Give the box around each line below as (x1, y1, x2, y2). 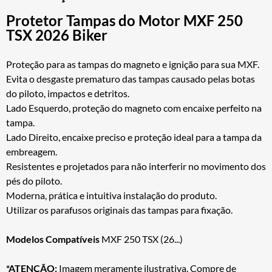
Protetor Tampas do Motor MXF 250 (6, 11, 243, 29)
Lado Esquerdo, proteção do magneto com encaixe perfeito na (6, 101, 262, 114)
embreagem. (6, 145, 57, 157)
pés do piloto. (6, 174, 62, 186)
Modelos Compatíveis (6, 233, 100, 245)
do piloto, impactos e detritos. (6, 87, 129, 99)
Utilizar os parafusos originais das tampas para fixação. (6, 203, 233, 216)
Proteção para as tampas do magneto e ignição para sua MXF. (6, 58, 259, 70)
